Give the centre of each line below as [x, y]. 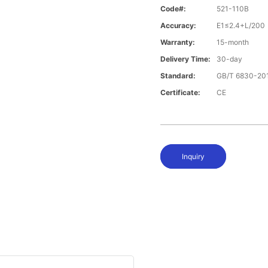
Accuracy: [179, 26]
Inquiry [194, 157]
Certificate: [181, 93]
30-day [230, 59]
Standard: [178, 76]
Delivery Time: [186, 59]
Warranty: [178, 42]
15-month [233, 42]
